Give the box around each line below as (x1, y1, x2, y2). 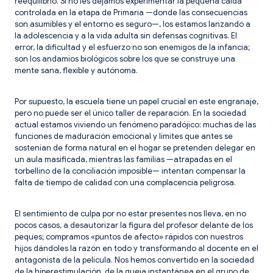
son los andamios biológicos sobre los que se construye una (15, 53, 235, 64)
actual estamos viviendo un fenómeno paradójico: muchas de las (15, 119, 256, 130)
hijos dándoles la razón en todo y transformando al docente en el (15, 243, 258, 253)
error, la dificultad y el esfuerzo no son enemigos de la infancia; (15, 41, 250, 52)
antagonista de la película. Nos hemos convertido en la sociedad (15, 254, 254, 265)
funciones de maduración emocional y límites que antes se (15, 130, 233, 141)
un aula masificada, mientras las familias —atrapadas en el (15, 154, 232, 165)
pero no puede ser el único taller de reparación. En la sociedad (15, 107, 246, 118)
